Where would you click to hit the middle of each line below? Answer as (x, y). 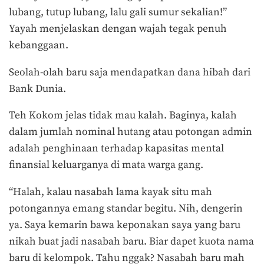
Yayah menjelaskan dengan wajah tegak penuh (118, 29)
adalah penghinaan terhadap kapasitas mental (116, 149)
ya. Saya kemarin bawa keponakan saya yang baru (125, 225)
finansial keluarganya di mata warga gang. (106, 165)
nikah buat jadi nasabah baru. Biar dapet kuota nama (131, 241)
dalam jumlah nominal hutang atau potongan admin (131, 132)
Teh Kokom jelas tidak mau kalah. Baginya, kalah (123, 116)
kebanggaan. (39, 46)
